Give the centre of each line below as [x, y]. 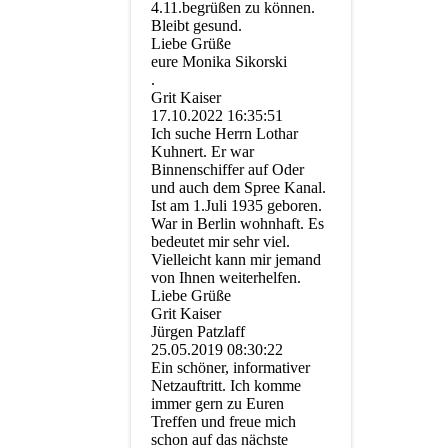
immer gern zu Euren [217, 404]
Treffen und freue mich [223, 422]
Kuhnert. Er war [202, 152]
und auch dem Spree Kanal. [238, 188]
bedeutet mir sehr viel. [220, 242]
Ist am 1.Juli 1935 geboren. [236, 206]
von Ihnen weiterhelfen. [226, 278]
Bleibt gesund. [196, 26]
